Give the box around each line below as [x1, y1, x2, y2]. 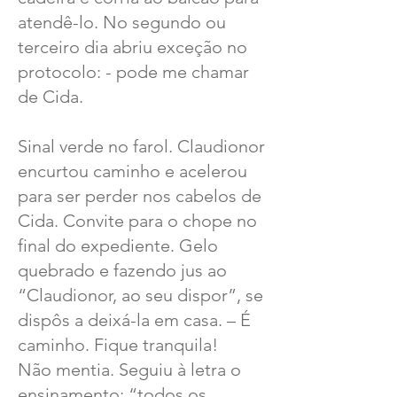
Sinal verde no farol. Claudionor [18, 136, 265, 157]
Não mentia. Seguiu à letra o [18, 359, 241, 380]
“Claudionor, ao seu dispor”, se [18, 284, 263, 306]
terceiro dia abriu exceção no [18, 36, 247, 58]
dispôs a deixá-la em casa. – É [18, 309, 251, 331]
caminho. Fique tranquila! [18, 334, 218, 355]
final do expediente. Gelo [18, 235, 218, 256]
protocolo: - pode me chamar [18, 61, 249, 82]
